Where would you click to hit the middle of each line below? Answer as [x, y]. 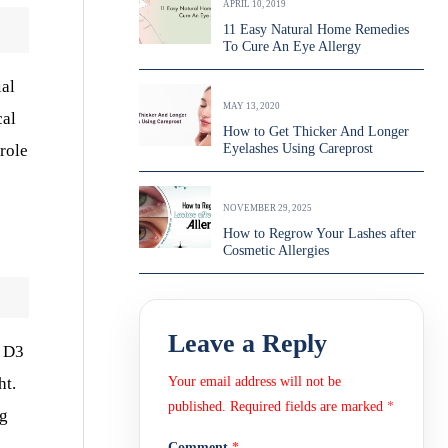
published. [197, 406]
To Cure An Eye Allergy [292, 46]
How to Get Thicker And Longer [316, 131]
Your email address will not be [254, 381]
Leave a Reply [247, 343]
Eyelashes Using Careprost [298, 148]
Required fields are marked [308, 406]
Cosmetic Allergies [276, 250]
